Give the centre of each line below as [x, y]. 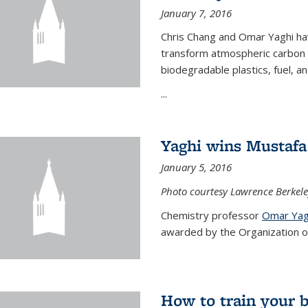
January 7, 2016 [196, 13]
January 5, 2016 [196, 167]
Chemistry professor [211, 215]
